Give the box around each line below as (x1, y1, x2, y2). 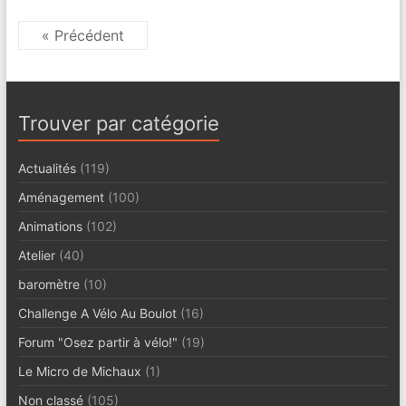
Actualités (17, 159, 76, 176)
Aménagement (17, 188, 104, 205)
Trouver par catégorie (17, 111, 219, 135)
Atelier (17, 246, 55, 263)
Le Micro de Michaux (17, 362, 141, 379)
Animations (17, 217, 82, 234)
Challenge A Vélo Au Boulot (17, 304, 177, 321)
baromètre (17, 275, 80, 292)
